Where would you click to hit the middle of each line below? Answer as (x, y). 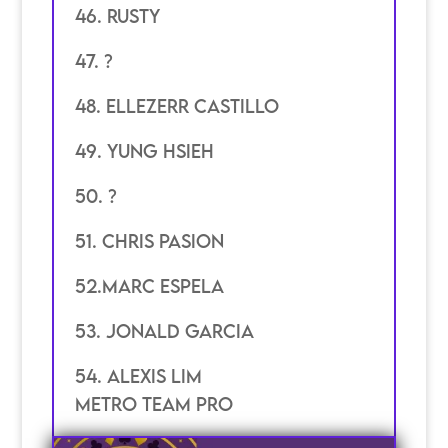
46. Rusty (119, 16)
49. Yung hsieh (144, 151)
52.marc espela (149, 286)
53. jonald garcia (164, 331)
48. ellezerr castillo (176, 106)
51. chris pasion (149, 241)
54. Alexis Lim (138, 376)
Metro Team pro (153, 404)
